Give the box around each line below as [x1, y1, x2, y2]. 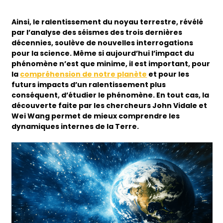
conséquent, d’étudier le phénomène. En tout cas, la [11, 90, 210, 100]
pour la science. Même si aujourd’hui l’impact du [11, 48, 195, 58]
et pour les [147, 69, 190, 79]
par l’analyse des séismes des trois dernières [11, 27, 183, 37]
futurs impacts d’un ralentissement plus [11, 79, 166, 90]
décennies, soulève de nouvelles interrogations [11, 37, 194, 48]
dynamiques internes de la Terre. [11, 121, 141, 131]
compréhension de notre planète [20, 69, 147, 79]
